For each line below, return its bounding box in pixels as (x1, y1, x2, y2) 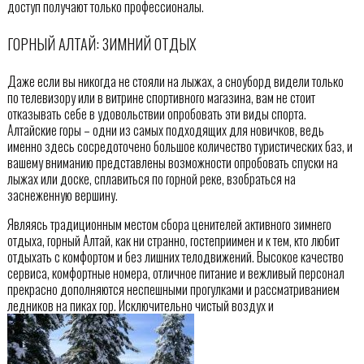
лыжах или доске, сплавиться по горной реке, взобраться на (6, 168, 296, 188)
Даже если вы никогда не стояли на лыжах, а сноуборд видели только (6, 71, 344, 91)
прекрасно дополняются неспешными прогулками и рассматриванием (6, 279, 340, 299)
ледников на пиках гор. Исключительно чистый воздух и (6, 295, 274, 315)
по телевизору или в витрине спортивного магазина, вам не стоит (6, 87, 315, 107)
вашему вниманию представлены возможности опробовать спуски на (6, 152, 338, 172)
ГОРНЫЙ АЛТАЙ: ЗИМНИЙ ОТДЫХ (6, 32, 197, 55)
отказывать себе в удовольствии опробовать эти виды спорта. (6, 103, 306, 123)
